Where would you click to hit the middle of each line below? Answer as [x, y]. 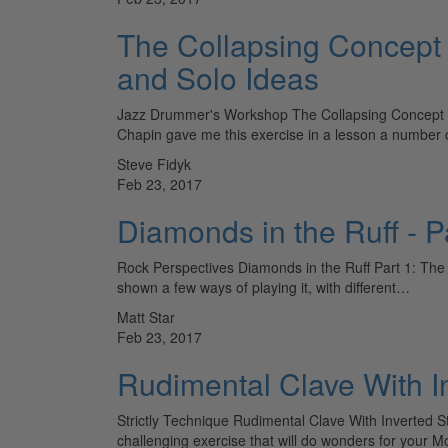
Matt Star [146, 316]
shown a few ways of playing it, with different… [263, 286]
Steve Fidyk [154, 163]
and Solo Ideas [218, 77]
